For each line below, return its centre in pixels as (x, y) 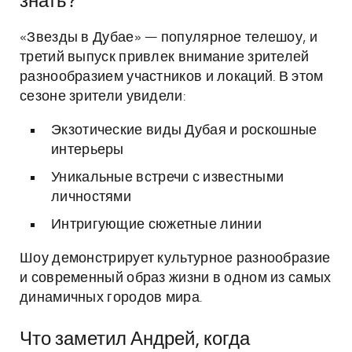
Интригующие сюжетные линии (156, 225)
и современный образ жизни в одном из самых (176, 278)
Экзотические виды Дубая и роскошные (184, 130)
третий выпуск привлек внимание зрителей (165, 57)
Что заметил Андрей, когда (135, 339)
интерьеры (88, 150)
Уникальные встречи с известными (168, 178)
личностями (91, 197)
